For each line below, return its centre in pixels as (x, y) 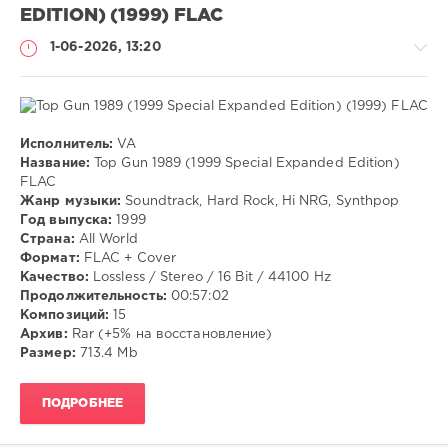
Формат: (50, 259)
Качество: (54, 278)
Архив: (44, 335)
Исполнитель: (67, 145)
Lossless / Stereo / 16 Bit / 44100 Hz (209, 278)
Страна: (47, 240)
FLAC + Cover (128, 259)
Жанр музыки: (71, 202)
